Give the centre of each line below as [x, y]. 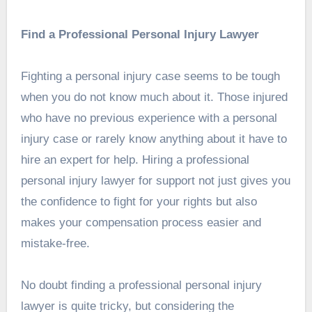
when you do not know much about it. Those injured [154, 97]
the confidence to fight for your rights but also [139, 202]
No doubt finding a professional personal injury [141, 286]
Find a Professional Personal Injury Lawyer [140, 35]
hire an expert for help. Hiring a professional [135, 160]
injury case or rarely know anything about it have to [154, 139]
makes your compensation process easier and [141, 223]
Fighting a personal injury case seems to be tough [150, 77]
